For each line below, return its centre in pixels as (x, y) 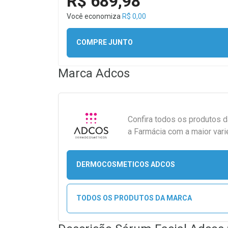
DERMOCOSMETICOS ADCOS (125, 165)
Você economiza (94, 16)
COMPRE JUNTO (104, 42)
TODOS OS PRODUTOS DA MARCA (134, 198)
